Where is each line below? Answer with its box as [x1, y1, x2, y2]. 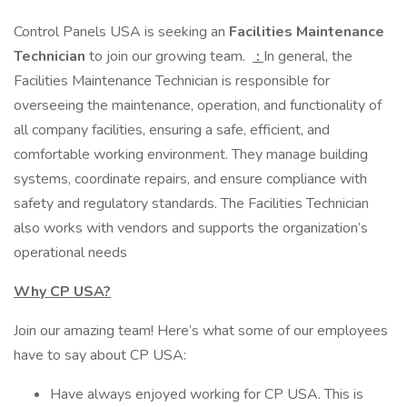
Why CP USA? [14, 282, 111, 302]
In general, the [263, 46, 352, 66]
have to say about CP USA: [14, 345, 186, 365]
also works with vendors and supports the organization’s [14, 218, 368, 238]
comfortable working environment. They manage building [14, 144, 368, 164]
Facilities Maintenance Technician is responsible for [14, 71, 330, 91]
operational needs [14, 243, 127, 263]
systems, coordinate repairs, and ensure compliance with [14, 169, 367, 189]
